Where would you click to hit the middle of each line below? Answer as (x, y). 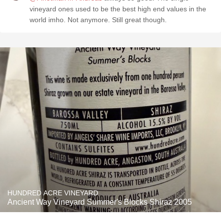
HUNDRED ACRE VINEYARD (53, 193)
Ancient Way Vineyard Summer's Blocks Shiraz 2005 (100, 202)
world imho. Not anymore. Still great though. (98, 20)
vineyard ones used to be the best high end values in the (118, 9)
